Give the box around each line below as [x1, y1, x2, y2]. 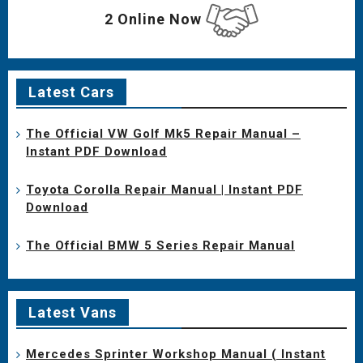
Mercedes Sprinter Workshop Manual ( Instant [26, 346, 326, 361]
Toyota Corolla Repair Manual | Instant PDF [26, 181, 303, 197]
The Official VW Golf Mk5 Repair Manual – [26, 126, 301, 141]
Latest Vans [28, 303, 117, 321]
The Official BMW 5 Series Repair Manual [26, 237, 295, 253]
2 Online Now [105, 11, 206, 28]
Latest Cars [28, 83, 114, 100]
